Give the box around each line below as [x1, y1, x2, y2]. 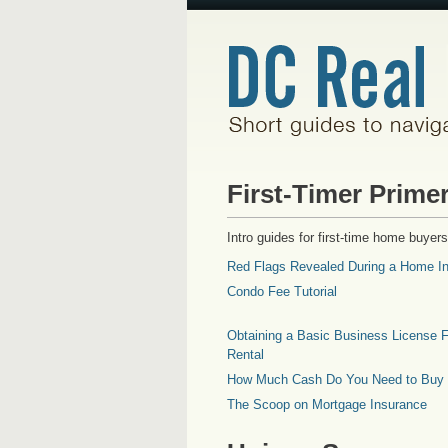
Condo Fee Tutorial [227, 284, 337, 300]
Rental [227, 347, 264, 363]
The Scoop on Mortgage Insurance [227, 397, 427, 413]
